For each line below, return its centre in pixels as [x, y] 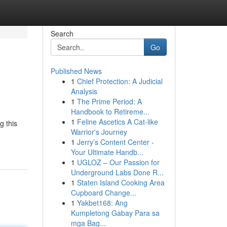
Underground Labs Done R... [117, 172]
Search [62, 33]
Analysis [84, 91]
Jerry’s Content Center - [115, 142]
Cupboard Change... [103, 193]
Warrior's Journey [99, 132]
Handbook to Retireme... [110, 111]
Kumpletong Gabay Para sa [115, 213]
